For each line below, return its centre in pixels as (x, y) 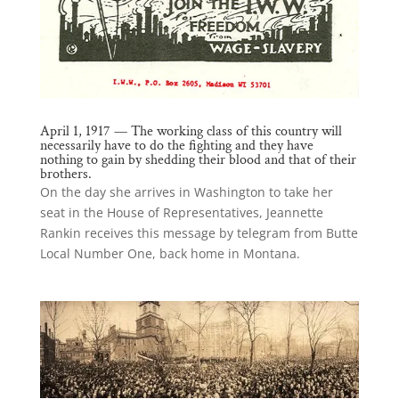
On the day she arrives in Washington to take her (186, 192)
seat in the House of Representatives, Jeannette (181, 213)
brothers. (65, 175)
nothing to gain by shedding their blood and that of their (198, 160)
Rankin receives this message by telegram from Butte (199, 233)
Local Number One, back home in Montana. (170, 254)
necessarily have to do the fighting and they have (176, 146)
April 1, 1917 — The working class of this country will (191, 132)
